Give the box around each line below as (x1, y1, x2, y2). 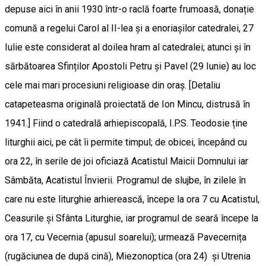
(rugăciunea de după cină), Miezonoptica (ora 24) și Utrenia (5, 250, 251, 262)
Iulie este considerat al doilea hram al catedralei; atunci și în (5, 41, 251, 53)
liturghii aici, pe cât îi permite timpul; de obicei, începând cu (5, 136, 247, 148)
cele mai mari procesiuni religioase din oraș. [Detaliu (5, 79, 220, 91)
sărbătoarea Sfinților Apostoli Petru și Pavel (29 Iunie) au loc (5, 60, 256, 72)
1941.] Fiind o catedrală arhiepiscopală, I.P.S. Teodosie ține (5, 117, 248, 129)
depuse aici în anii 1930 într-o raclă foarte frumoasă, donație (5, 3, 254, 15)
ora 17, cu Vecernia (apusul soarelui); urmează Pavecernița (5, 231, 246, 243)
